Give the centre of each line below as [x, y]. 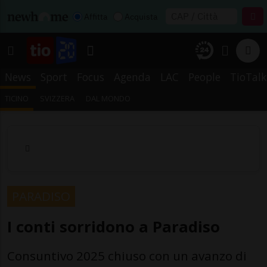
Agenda [132, 77]
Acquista [141, 16]
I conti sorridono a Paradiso [114, 226]
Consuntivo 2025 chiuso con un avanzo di [127, 255]
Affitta [96, 16]
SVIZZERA [58, 98]
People [204, 77]
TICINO [17, 98]
